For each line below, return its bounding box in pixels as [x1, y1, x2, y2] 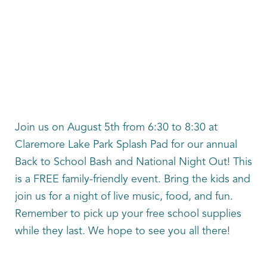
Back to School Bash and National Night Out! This [15, 157, 252, 167]
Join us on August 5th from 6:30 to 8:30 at [15, 122, 218, 133]
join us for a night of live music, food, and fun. [15, 191, 233, 202]
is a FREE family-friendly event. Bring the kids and [15, 174, 250, 185]
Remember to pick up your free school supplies [15, 209, 241, 219]
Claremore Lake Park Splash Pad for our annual [15, 139, 237, 150]
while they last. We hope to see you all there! [15, 226, 230, 237]
